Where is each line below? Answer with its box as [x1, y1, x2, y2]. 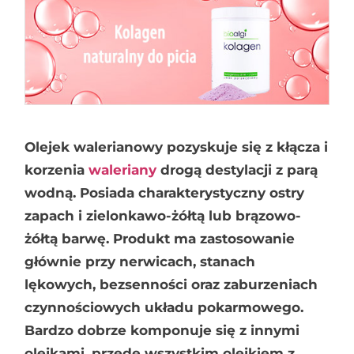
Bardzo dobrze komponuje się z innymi [24, 322, 300, 338]
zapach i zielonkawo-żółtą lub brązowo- [24, 207, 302, 224]
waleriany [88, 161, 157, 178]
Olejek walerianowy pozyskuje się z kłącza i [24, 138, 329, 155]
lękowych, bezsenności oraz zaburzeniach [24, 276, 318, 292]
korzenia [24, 161, 89, 178]
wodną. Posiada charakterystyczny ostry [24, 184, 305, 201]
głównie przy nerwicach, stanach [24, 253, 256, 269]
